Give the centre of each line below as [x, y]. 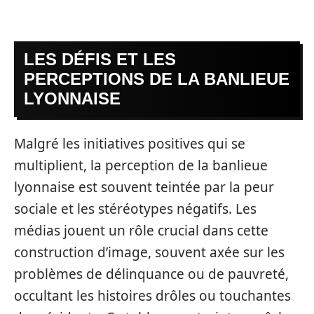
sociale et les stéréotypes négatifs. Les [135, 209]
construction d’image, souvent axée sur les [149, 252]
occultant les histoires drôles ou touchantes [152, 295]
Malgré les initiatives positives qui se [130, 143]
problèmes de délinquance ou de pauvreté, [151, 274]
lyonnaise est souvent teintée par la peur [144, 187]
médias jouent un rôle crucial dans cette [141, 230]
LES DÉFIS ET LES [100, 59]
